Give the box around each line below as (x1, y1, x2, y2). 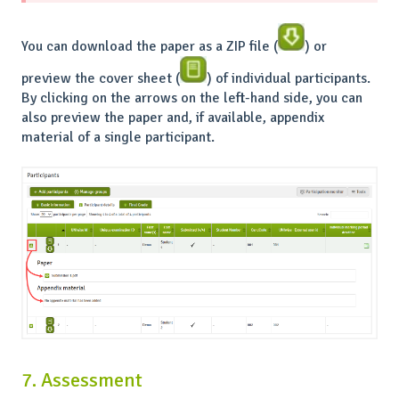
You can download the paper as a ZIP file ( (21, 37, 278, 55)
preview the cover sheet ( (21, 69, 180, 87)
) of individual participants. (207, 69, 370, 87)
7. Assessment (21, 367, 142, 392)
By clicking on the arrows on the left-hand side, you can (21, 88, 362, 107)
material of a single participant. (21, 127, 215, 146)
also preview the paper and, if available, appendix (21, 108, 324, 126)
